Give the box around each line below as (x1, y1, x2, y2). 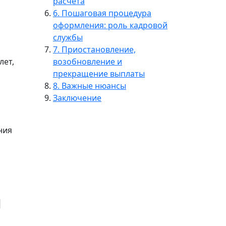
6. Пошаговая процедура (53, 8, 151, 19)
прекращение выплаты (53, 68, 145, 79)
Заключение (53, 92, 101, 103)
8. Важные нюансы (53, 80, 126, 91)
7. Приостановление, (53, 44, 136, 55)
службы (53, 32, 83, 43)
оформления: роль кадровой (53, 20, 167, 31)
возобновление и (53, 56, 122, 67)
